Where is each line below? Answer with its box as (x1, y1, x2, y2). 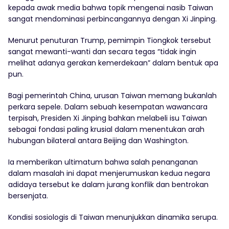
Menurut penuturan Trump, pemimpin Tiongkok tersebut (8, 35, 211, 46)
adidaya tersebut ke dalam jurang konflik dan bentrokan (8, 179, 209, 190)
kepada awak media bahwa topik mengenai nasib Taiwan (8, 3, 213, 13)
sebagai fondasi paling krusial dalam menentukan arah (8, 124, 204, 135)
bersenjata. (8, 191, 48, 201)
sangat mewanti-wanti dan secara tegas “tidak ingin (8, 47, 196, 57)
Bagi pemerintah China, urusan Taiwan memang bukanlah (8, 90, 217, 101)
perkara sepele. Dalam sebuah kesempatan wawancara (8, 102, 208, 112)
